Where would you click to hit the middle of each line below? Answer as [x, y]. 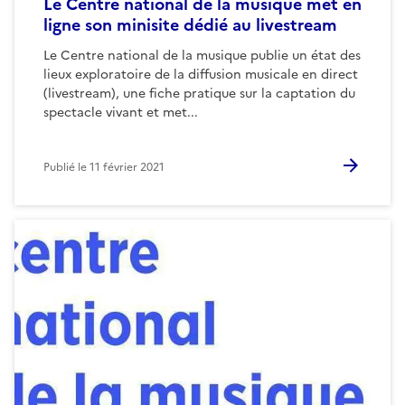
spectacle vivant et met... [121, 112]
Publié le [66, 167]
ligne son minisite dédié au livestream [190, 24]
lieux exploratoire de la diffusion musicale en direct [201, 74]
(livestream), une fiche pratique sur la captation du [199, 93]
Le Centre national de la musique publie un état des [202, 55]
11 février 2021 [127, 167]
